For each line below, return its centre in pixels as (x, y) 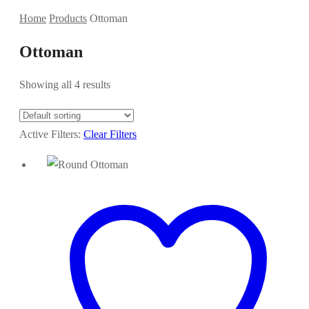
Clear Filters (110, 134)
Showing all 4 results (65, 84)
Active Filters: (51, 134)
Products (68, 18)
